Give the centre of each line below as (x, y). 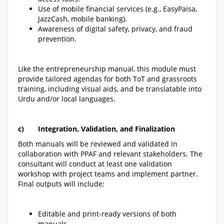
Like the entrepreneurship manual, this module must (107, 68)
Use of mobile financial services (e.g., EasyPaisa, (117, 8)
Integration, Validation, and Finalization (106, 128)
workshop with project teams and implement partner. (108, 173)
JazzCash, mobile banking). (82, 18)
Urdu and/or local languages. (67, 98)
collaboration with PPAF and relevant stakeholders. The (110, 153)
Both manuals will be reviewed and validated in (98, 143)
